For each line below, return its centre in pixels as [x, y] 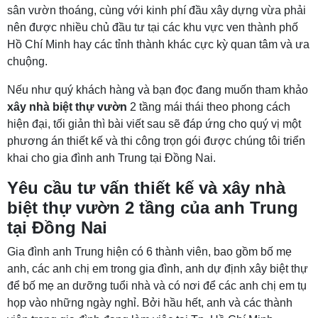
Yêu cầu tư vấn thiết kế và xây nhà [146, 187]
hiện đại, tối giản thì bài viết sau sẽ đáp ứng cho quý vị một [154, 124]
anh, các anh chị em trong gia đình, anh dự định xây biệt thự [158, 268]
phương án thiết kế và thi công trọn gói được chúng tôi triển [156, 141]
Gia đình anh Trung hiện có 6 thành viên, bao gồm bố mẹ [149, 251]
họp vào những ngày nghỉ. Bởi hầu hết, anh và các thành [150, 302]
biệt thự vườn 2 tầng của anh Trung [153, 207]
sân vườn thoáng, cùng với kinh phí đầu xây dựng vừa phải [157, 10]
